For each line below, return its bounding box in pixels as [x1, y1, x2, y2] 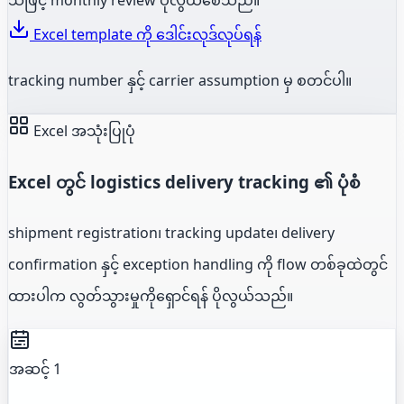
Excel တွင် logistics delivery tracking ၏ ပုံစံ [8, 170, 361, 193]
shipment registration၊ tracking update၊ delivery [8, 223, 335, 243]
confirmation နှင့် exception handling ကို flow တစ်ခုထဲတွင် [8, 254, 388, 275]
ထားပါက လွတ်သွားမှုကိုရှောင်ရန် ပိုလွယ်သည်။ [8, 286, 293, 307]
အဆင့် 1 [9, 359, 61, 380]
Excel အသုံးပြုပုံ [30, 120, 135, 141]
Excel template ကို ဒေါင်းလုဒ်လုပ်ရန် [30, 23, 262, 44]
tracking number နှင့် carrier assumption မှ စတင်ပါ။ [8, 69, 352, 90]
